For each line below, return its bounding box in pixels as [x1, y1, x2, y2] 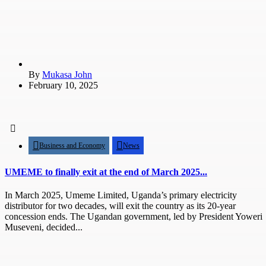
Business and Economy [39, 141, 105, 150]
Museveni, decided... [5, 222, 83, 233]
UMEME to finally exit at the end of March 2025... [5, 167, 207, 178]
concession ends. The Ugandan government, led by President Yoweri [5, 211, 262, 222]
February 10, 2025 [28, 80, 98, 90]
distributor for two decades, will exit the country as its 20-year [5, 201, 236, 211]
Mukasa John [42, 69, 92, 80]
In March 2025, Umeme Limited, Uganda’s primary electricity [5, 190, 237, 201]
